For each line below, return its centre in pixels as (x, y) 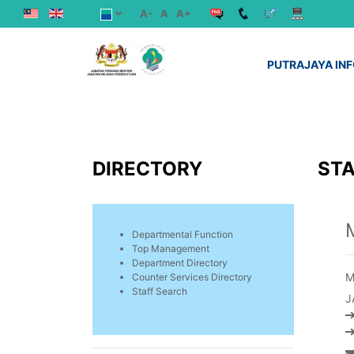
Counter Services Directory (192, 277)
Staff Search (160, 291)
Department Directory (180, 263)
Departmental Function (183, 234)
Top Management (171, 249)
